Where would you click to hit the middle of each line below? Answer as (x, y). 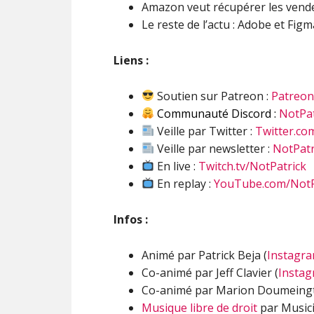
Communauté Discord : (217, 113)
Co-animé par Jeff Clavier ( (210, 272)
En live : (177, 166)
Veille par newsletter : (214, 148)
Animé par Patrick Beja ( (204, 255)
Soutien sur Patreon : (213, 96)
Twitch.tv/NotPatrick (253, 166)
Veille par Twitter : (205, 131)
